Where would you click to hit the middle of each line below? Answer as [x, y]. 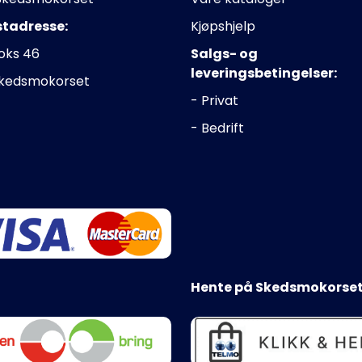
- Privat [215, 100]
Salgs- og [224, 53]
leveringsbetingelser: [264, 73]
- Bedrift [217, 128]
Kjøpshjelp [223, 26]
